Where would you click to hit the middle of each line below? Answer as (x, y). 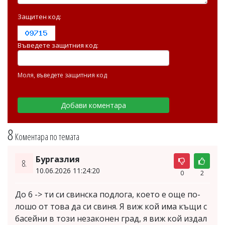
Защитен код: (39, 17)
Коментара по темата (47, 137)
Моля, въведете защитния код (62, 75)
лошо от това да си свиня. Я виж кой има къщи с (111, 207)
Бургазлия (58, 159)
